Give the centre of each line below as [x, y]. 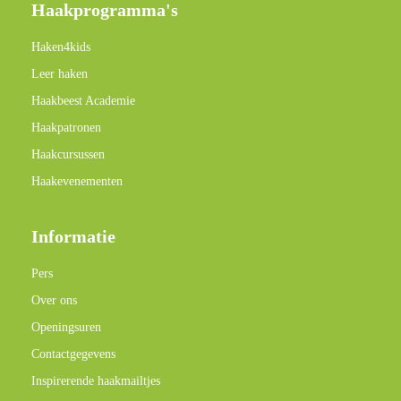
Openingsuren [66, 327]
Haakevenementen [77, 181]
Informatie [73, 236]
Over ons [54, 300]
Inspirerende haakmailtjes [96, 381]
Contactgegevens [73, 354]
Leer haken [60, 74]
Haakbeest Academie [83, 101]
